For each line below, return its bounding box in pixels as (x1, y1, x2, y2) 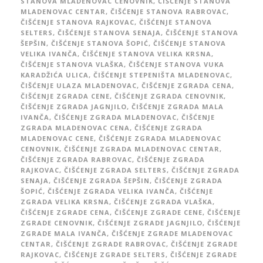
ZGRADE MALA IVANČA (21, 228, 107, 238)
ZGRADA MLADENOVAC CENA (21, 123, 130, 132)
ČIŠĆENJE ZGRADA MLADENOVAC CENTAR (64, 144, 220, 153)
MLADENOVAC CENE (21, 133, 94, 143)
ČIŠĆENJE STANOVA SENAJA (58, 28, 161, 37)
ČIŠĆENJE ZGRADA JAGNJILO (21, 102, 127, 111)
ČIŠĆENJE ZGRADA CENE (21, 91, 110, 100)
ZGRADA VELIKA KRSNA (21, 197, 109, 206)
